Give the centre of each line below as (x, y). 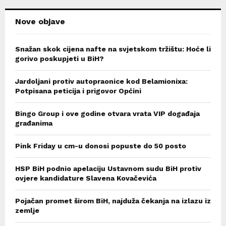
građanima (34, 123)
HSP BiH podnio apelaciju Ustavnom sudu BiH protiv (108, 169)
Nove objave (40, 22)
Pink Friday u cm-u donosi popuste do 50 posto (101, 146)
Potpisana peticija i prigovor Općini (78, 91)
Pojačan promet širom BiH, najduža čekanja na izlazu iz (113, 201)
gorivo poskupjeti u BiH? (60, 59)
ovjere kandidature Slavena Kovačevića (86, 178)
